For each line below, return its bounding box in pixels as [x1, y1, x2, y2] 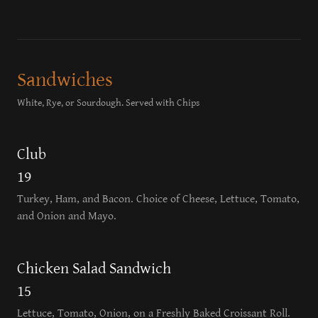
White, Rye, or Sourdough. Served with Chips [17, 97, 199, 109]
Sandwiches [17, 69, 113, 92]
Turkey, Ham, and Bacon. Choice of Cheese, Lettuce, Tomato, [17, 192, 300, 206]
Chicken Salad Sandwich [17, 260, 171, 278]
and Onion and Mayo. [17, 209, 116, 223]
